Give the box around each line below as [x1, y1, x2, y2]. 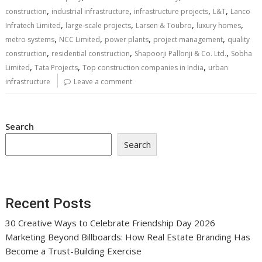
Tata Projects [35, 62, 78, 73]
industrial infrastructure [51, 6, 130, 16]
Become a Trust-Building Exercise [5, 244, 142, 257]
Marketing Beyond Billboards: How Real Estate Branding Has [5, 230, 251, 243]
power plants [105, 34, 149, 44]
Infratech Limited [5, 20, 61, 30]
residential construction [51, 48, 130, 58]
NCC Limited [59, 34, 101, 44]
